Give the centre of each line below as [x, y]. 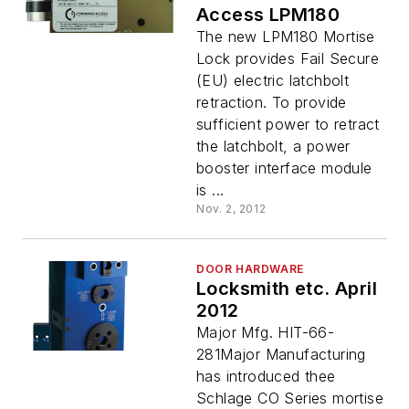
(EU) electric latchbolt [273, 81]
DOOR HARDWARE [250, 269]
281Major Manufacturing [281, 355]
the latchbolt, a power [273, 147]
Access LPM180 [268, 15]
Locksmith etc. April [287, 289]
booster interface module [284, 168]
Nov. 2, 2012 [231, 209]
